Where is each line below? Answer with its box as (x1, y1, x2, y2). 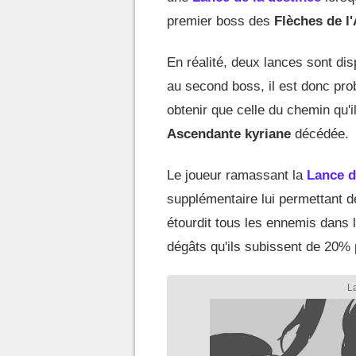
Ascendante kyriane (167, 126, 291, 141)
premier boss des (167, 14, 274, 29)
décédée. (291, 126, 349, 141)
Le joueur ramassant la (167, 168, 307, 183)
